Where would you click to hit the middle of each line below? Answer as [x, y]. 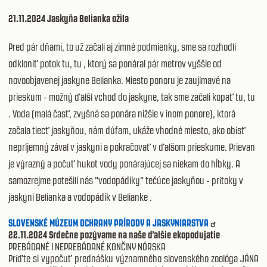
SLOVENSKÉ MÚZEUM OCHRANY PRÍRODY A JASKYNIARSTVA [108, 223]
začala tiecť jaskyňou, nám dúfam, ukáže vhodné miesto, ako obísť [127, 130]
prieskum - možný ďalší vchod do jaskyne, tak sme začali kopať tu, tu [132, 97]
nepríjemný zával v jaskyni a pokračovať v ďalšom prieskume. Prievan [132, 147]
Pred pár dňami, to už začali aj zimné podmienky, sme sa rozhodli [122, 47]
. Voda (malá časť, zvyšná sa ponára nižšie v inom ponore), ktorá [122, 114]
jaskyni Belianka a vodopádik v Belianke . [80, 197]
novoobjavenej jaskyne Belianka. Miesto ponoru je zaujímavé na [119, 80]
